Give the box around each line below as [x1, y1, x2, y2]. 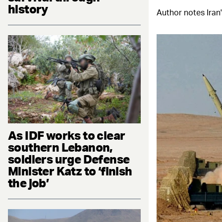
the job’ [8, 175, 49, 191]
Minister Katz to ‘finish [8, 164, 132, 179]
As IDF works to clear [8, 128, 125, 143]
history [8, 1, 48, 16]
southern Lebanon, [8, 140, 112, 155]
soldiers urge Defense [8, 152, 130, 167]
